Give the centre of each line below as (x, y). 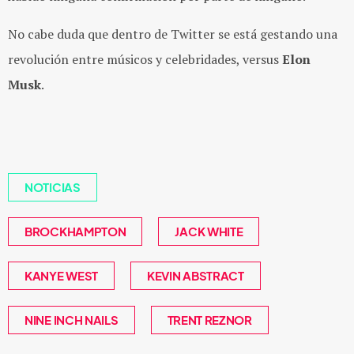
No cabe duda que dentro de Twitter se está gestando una (173, 34)
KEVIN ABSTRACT (196, 276)
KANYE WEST (61, 276)
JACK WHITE (209, 232)
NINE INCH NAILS (72, 320)
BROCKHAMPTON (75, 232)
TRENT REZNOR (209, 320)
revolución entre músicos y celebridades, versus (145, 59)
